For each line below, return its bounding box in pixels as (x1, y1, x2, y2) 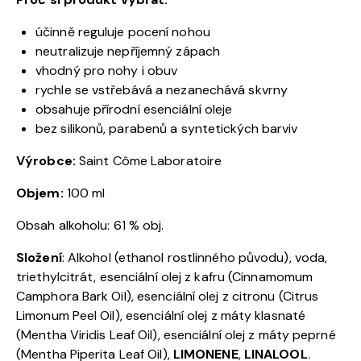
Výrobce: (16, 151, 76, 169)
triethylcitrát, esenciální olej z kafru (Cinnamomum (16, 268, 313, 285)
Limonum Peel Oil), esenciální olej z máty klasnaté (16, 306, 306, 324)
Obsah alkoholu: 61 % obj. (16, 216, 164, 234)
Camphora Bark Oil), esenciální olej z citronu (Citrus (16, 287, 319, 305)
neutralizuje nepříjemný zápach (35, 42, 220, 60)
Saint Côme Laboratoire (75, 151, 222, 169)
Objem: (16, 184, 64, 201)
